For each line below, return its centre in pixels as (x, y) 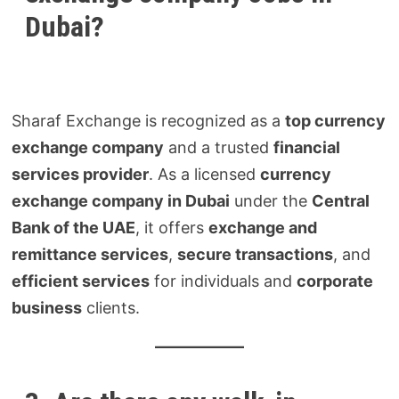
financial (307, 147)
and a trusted (219, 147)
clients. (111, 307)
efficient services (81, 281)
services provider (81, 174)
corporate (335, 281)
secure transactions (256, 254)
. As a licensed (205, 174)
